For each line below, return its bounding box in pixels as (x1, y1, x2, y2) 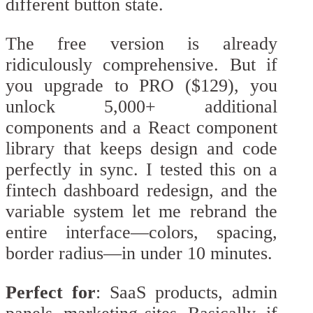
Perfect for (6, 282, 96, 303)
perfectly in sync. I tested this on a (6, 159, 277, 180)
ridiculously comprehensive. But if (6, 54, 277, 75)
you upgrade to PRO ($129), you (6, 75, 277, 96)
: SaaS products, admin (95, 282, 277, 303)
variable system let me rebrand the (6, 201, 277, 221)
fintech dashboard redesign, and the (6, 180, 277, 201)
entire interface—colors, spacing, (6, 221, 277, 242)
